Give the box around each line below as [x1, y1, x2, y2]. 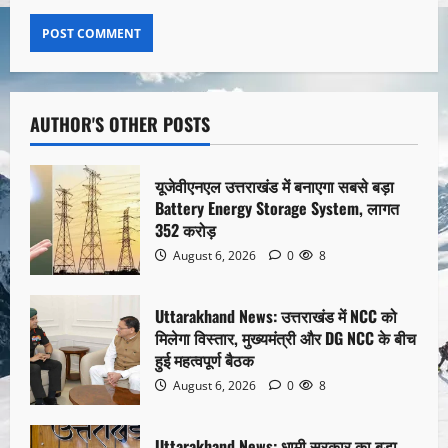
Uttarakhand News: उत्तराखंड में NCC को [155, 303, 397, 328]
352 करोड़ [155, 217, 216, 242]
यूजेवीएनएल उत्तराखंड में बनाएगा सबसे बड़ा [155, 173, 394, 198]
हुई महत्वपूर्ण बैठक [155, 347, 254, 372]
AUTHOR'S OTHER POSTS [30, 111, 210, 138]
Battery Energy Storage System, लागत [155, 195, 399, 220]
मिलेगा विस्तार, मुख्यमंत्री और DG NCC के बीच [155, 325, 416, 350]
